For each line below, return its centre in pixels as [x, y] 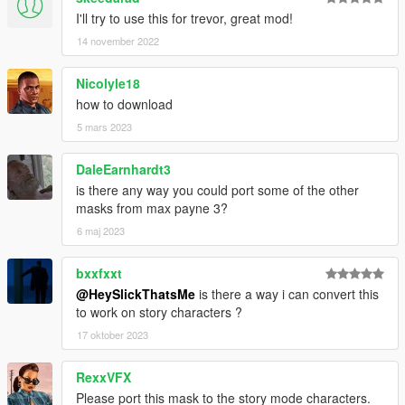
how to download [124, 104]
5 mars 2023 [104, 126]
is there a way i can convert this [287, 293]
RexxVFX [104, 377]
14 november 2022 [118, 40]
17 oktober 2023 [113, 334]
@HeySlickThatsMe [136, 293]
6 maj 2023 [101, 230]
